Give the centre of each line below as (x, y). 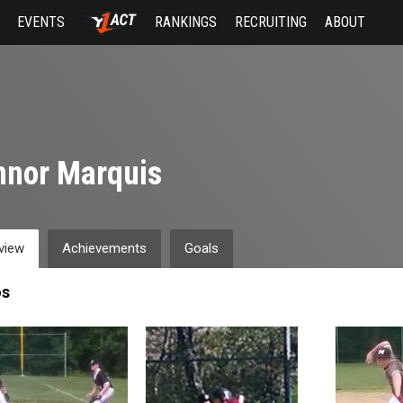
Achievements (104, 248)
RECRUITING (270, 22)
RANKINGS (185, 22)
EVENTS (41, 22)
